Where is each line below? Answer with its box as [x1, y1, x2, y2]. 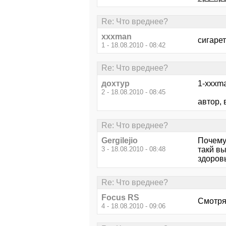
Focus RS [101, 193, 139, 202]
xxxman [101, 32, 132, 41]
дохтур [101, 79, 130, 88]
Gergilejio [101, 136, 138, 145]
